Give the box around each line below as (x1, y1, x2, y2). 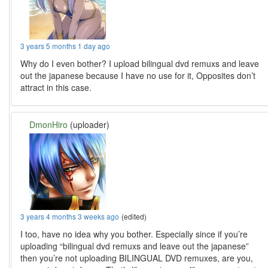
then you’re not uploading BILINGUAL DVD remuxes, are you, (20, 252, 254, 264)
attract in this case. (20, 81, 92, 94)
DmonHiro (29, 118, 68, 131)
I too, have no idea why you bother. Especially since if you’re (20, 228, 248, 240)
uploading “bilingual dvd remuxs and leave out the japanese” (20, 240, 249, 252)
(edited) (121, 211, 147, 222)
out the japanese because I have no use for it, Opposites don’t (20, 69, 256, 82)
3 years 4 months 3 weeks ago (20, 211, 120, 222)
